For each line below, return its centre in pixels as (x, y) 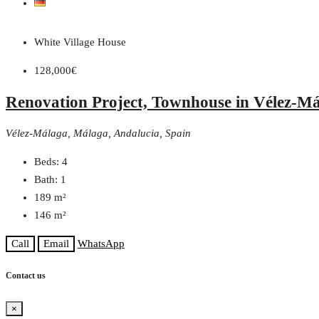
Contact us (26, 276)
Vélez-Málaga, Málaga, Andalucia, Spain (98, 133)
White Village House (80, 42)
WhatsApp (101, 243)
